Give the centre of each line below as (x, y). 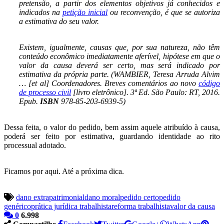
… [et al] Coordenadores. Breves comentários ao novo (109, 83)
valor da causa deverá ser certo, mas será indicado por (119, 65)
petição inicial (85, 12)
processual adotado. (35, 145)
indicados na (41, 12)
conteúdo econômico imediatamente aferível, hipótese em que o (119, 56)
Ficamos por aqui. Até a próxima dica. (64, 171)
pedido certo (139, 197)
